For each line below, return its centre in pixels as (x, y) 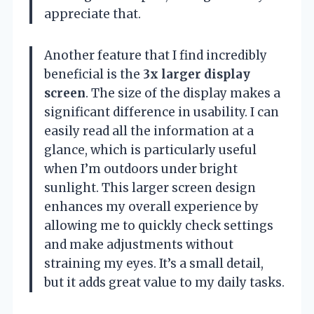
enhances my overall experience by (151, 206)
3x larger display (197, 74)
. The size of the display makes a (183, 93)
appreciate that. (93, 14)
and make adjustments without (139, 244)
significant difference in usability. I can (162, 112)
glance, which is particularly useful (150, 150)
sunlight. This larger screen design (150, 187)
